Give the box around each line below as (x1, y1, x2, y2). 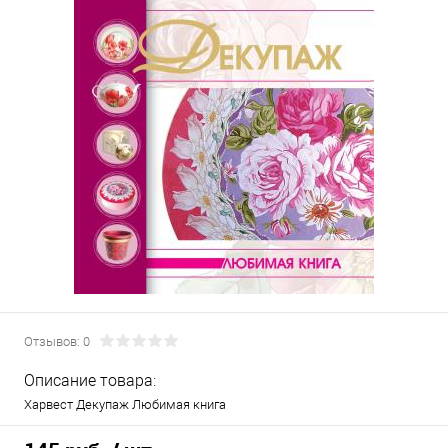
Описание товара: (24, 371, 156, 390)
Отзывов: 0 (24, 334, 90, 349)
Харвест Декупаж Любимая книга (24, 397, 226, 412)
